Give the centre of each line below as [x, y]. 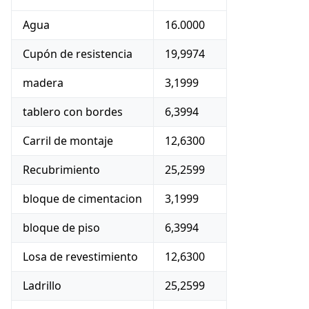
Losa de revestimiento [80, 257]
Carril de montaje [68, 141]
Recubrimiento [61, 170]
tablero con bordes [73, 112]
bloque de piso [61, 228]
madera [43, 83]
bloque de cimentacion [82, 199]
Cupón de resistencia [78, 54]
